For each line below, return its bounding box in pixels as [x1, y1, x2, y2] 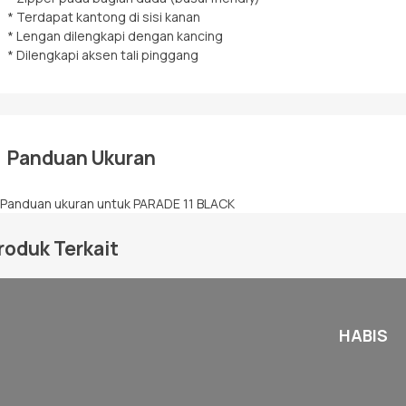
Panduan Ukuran [7, 145, 156, 170]
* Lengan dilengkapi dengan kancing [7, 27, 223, 44]
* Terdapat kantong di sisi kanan [7, 8, 200, 25]
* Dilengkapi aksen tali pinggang [7, 46, 198, 63]
